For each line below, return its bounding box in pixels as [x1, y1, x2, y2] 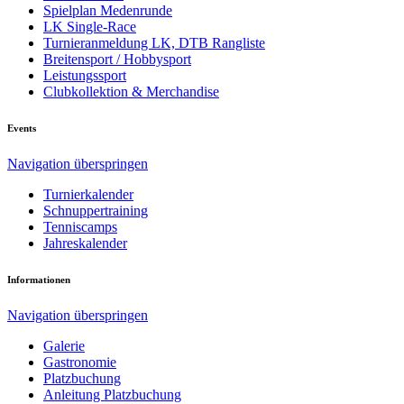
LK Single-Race [43, 18, 136, 34]
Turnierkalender [43, 186, 133, 202]
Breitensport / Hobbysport [43, 50, 191, 67]
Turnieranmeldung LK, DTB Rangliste [43, 34, 265, 50]
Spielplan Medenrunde [43, 2, 172, 18]
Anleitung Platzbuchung [43, 386, 181, 402]
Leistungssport [43, 67, 126, 83]
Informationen [7, 273, 70, 285]
